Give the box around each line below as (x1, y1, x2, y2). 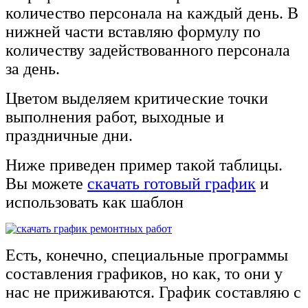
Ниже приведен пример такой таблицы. (5, 155, 283, 174)
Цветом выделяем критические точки (5, 89, 268, 107)
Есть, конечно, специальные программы (5, 245, 288, 264)
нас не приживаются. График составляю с (5, 283, 301, 301)
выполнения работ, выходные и (5, 107, 224, 126)
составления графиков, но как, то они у (5, 264, 283, 283)
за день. (5, 59, 64, 78)
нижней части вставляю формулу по (5, 22, 261, 41)
